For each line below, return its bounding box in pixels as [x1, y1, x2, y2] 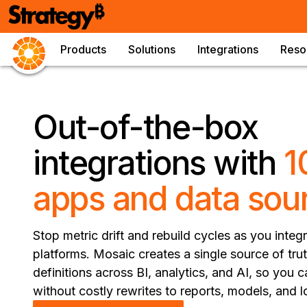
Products [60, 42, 106, 56]
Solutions [128, 42, 175, 56]
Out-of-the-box [33, 107, 258, 147]
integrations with [33, 143, 284, 183]
